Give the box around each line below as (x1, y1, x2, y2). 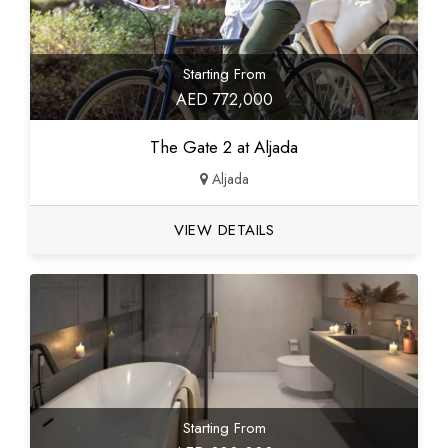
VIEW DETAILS (174, 218, 274, 241)
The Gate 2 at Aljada (150, 134, 298, 159)
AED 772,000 (175, 87, 273, 111)
